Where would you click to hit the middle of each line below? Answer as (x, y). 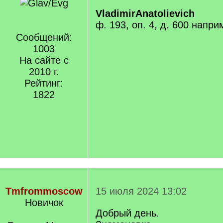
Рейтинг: (44, 83)
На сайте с (44, 60)
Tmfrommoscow (44, 191)
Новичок (44, 203)
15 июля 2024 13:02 (141, 191)
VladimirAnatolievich (145, 13)
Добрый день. (127, 213)
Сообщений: (44, 37)
